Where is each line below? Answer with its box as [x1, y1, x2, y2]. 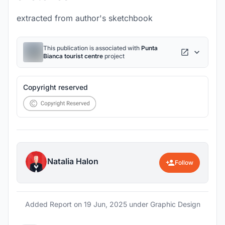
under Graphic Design [127, 200, 200, 208]
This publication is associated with [43, 44, 141, 52]
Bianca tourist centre [43, 52, 103, 60]
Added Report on [25, 200, 84, 208]
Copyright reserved [23, 83, 88, 91]
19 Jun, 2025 [83, 200, 127, 208]
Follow [175, 159, 193, 166]
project [103, 52, 125, 60]
